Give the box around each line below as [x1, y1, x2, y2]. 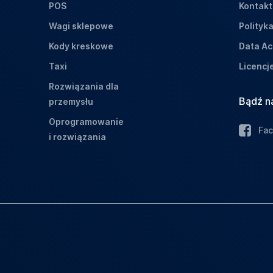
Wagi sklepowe [49, 21, 113, 31]
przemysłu [49, 96, 93, 107]
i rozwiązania [49, 132, 106, 142]
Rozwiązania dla [49, 81, 119, 91]
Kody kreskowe [49, 41, 113, 51]
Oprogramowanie [49, 116, 124, 127]
